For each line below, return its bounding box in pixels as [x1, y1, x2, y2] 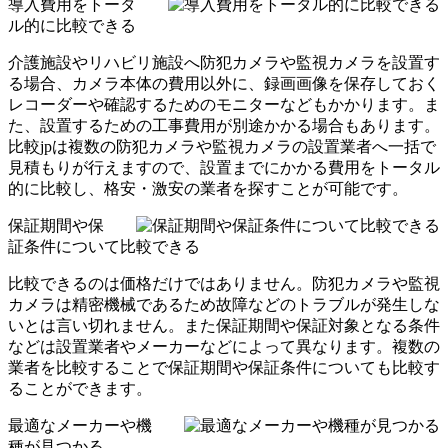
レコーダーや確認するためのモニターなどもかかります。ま [8, 95, 440, 113]
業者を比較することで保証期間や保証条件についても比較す [8, 358, 440, 376]
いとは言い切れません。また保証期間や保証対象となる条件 [8, 316, 440, 334]
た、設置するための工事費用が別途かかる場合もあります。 [8, 116, 440, 134]
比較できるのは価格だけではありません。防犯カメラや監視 [8, 274, 440, 292]
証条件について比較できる [8, 237, 200, 255]
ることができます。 [8, 379, 152, 397]
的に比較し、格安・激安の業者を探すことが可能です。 [8, 179, 408, 197]
